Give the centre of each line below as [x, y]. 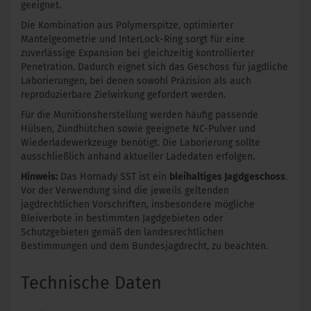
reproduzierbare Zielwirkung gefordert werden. [123, 95]
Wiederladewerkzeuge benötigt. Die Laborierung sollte [141, 143]
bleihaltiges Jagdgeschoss [227, 177]
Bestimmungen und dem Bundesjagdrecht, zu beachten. [144, 246]
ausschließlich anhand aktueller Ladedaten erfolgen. [138, 157]
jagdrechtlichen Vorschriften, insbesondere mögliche [138, 204]
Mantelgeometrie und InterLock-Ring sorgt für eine [133, 39]
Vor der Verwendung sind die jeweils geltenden [125, 191]
